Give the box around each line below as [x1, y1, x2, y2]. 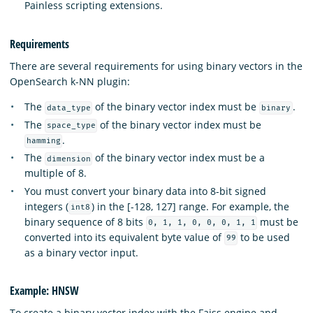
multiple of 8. [24, 166, 87, 180]
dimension [46, 154, 91, 164]
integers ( [24, 199, 68, 213]
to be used [238, 230, 291, 244]
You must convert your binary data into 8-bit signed [24, 184, 266, 198]
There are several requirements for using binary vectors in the [10, 59, 303, 73]
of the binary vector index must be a [92, 151, 265, 165]
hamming [26, 136, 61, 146]
